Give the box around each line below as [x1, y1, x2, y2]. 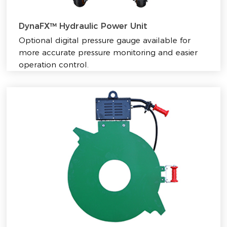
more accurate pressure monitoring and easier [19, 47, 198, 57]
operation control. [19, 59, 89, 69]
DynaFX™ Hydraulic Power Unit [19, 21, 148, 31]
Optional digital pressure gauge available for [19, 35, 191, 45]
